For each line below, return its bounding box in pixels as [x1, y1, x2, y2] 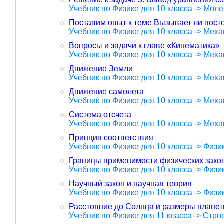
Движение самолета [68, 87, 144, 96]
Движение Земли [68, 64, 133, 73]
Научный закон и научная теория [68, 179, 192, 188]
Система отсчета [68, 110, 131, 119]
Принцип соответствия [68, 133, 153, 142]
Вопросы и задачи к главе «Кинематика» [68, 41, 220, 50]
